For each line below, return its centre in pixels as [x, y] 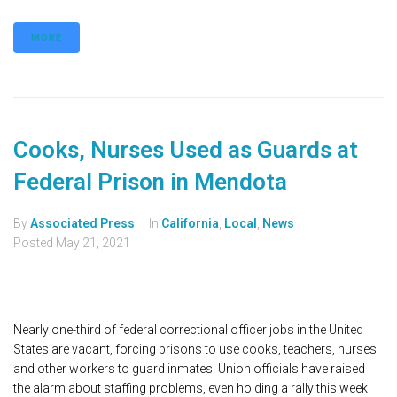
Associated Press [82, 224]
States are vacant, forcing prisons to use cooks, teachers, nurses [195, 350]
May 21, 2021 [93, 243]
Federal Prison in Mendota [150, 182]
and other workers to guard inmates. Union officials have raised [189, 369]
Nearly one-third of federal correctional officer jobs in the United [188, 330]
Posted [35, 243]
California [190, 224]
